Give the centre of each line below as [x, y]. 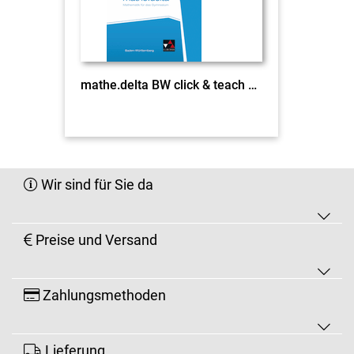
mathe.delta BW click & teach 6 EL [252, 85]
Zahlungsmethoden [103, 295]
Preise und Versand [95, 239]
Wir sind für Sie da [96, 184]
